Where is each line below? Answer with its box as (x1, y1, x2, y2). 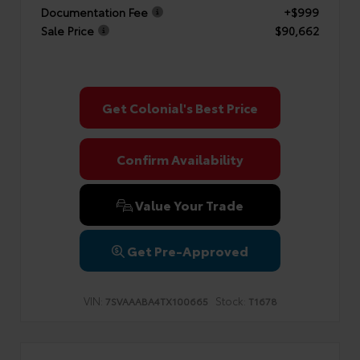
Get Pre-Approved (127, 241, 248, 260)
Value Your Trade (133, 195, 243, 214)
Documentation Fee (41, 3, 148, 20)
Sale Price (41, 22, 94, 39)
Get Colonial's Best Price (102, 98, 258, 117)
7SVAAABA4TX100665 (104, 294, 208, 308)
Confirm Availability (117, 149, 243, 168)
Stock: (215, 293, 246, 308)
